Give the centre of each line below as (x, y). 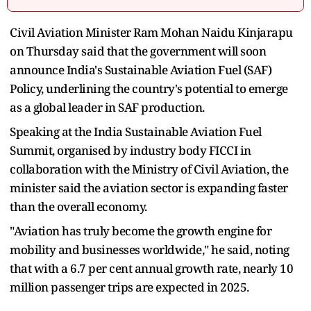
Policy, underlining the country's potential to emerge (149, 88)
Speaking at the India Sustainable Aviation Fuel (136, 131)
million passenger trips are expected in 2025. (129, 287)
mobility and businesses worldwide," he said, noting (150, 249)
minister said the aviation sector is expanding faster (149, 187)
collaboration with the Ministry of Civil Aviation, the (149, 169)
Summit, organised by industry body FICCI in (131, 150)
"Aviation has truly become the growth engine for (141, 230)
